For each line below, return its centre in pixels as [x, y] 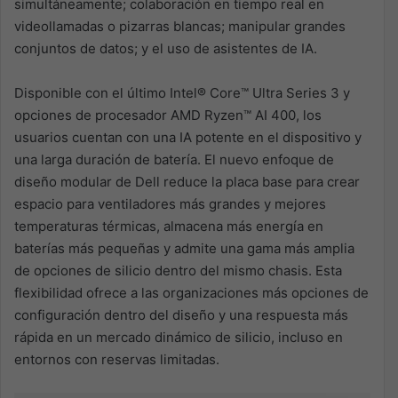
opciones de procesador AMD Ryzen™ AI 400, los [168, 115]
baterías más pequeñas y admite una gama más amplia [184, 249]
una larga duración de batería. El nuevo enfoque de [174, 160]
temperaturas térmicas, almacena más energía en [169, 227]
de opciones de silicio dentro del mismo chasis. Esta [178, 271]
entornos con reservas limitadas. [117, 360]
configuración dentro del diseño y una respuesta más [181, 315]
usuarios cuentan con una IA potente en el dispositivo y [188, 138]
